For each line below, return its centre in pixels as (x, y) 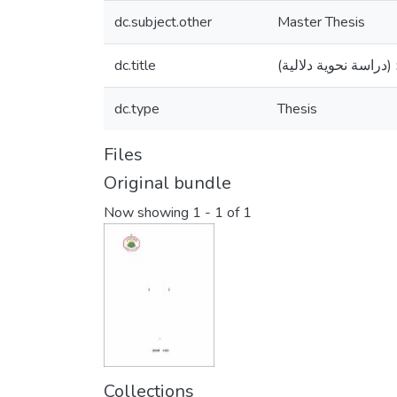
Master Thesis (321, 22)
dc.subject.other (163, 22)
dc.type (137, 109)
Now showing (148, 213)
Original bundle (167, 183)
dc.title (135, 66)
